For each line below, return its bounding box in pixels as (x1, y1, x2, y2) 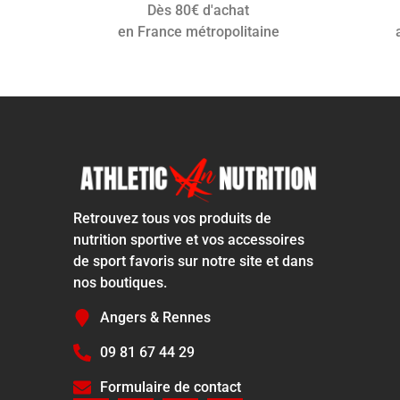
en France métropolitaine (117, 23, 279, 41)
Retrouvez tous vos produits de (73, 210, 271, 228)
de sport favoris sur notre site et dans (73, 253, 313, 271)
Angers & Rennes (100, 308, 211, 326)
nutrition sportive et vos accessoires (73, 231, 304, 249)
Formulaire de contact (100, 378, 241, 396)
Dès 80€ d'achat (147, 2, 249, 20)
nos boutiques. (73, 274, 167, 292)
